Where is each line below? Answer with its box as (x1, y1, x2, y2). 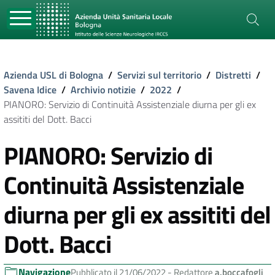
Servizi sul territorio (117, 68, 201, 82)
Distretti (215, 68, 251, 82)
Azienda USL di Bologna (4, 68, 103, 82)
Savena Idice (4, 82, 56, 97)
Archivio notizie (71, 82, 136, 97)
